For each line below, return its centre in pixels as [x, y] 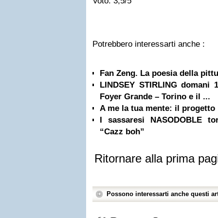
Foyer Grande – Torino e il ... [155, 97]
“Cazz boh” [122, 132]
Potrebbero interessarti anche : [149, 44]
